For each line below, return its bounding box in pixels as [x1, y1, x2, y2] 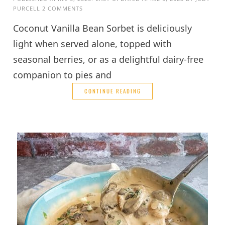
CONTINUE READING [84, 86, 141, 95]
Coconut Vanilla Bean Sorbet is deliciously [13, 22, 192, 34]
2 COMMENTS [42, 4, 83, 12]
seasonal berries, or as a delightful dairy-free [13, 53, 204, 65]
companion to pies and [13, 68, 112, 81]
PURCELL [13, 4, 41, 12]
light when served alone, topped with [13, 37, 172, 50]
